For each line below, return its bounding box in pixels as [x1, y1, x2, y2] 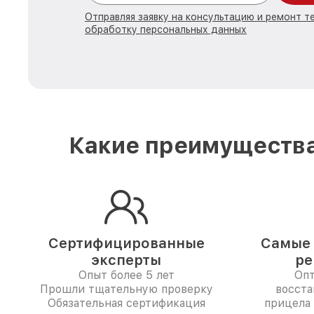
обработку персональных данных [85, 24, 247, 35]
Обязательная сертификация [47, 296, 205, 310]
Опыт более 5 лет [78, 268, 175, 282]
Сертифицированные [48, 235, 205, 252]
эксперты [91, 252, 161, 268]
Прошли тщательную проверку [39, 282, 213, 296]
